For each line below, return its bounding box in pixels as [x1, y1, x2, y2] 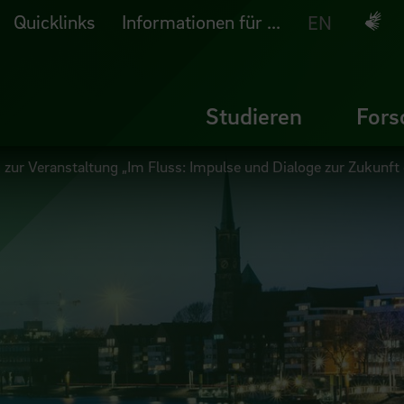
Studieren [206, 101, 302, 130]
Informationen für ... [122, 10, 280, 33]
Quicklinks [14, 10, 95, 33]
